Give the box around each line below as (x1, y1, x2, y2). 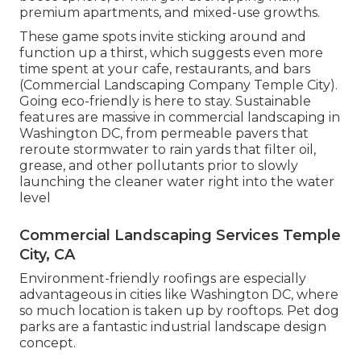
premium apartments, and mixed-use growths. (19, 5, 320, 21)
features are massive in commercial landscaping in (19, 110, 340, 126)
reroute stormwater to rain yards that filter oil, (19, 142, 316, 158)
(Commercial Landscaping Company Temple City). (19, 77, 338, 93)
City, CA (19, 246, 75, 264)
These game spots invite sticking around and (19, 29, 306, 45)
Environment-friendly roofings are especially (19, 271, 306, 287)
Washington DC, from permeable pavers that (19, 126, 309, 142)
